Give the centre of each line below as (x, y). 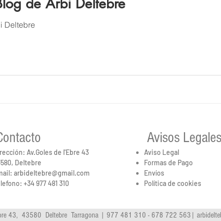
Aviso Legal (162, 152)
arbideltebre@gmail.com (52, 173)
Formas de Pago (168, 163)
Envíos (154, 173)
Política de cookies (173, 184)
